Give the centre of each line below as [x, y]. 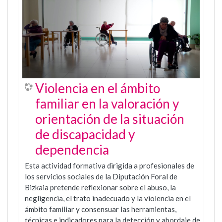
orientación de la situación [110, 119]
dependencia [72, 150]
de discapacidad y [85, 135]
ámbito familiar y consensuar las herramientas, [101, 209]
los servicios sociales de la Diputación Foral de [101, 177]
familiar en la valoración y [107, 104]
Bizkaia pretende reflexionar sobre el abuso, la [100, 188]
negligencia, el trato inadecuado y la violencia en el [108, 198]
